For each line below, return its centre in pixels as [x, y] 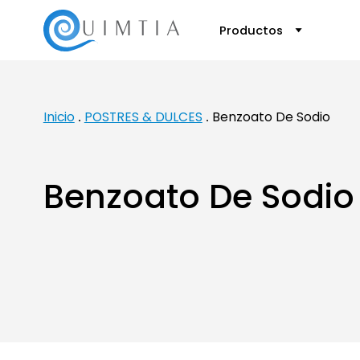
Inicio [59, 117]
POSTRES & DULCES [143, 117]
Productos [252, 31]
